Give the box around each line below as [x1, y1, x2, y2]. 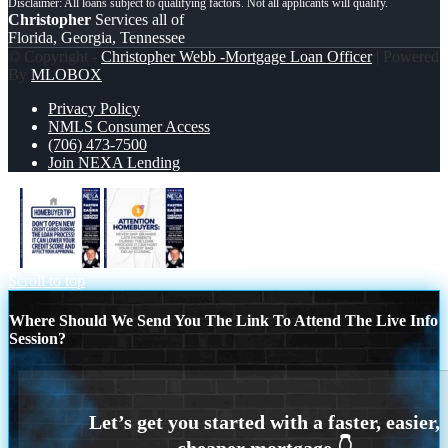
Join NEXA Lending [48, 154, 180, 172]
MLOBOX [31, 66, 102, 84]
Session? [9, 330, 66, 348]
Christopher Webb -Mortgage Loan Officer [101, 48, 372, 66]
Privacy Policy [48, 100, 140, 118]
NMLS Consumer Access [48, 118, 210, 136]
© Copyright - [8, 48, 101, 66]
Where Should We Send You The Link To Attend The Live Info [9, 312, 438, 330]
